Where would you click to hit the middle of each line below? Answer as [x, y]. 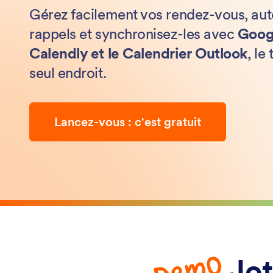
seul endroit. [68, 73]
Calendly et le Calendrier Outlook [138, 53]
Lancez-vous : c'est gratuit [128, 122]
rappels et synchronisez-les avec [133, 34]
